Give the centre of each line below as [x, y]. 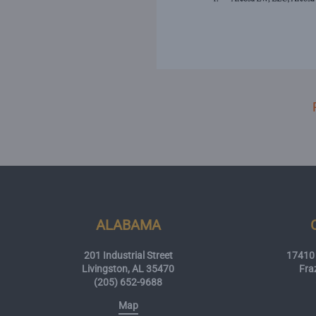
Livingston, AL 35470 [128, 268]
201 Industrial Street [128, 255]
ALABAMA [128, 225]
